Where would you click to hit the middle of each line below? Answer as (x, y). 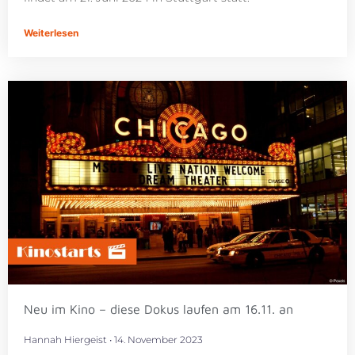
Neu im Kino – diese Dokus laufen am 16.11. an (158, 309)
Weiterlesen (51, 33)
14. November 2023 (157, 340)
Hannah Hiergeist (67, 340)
